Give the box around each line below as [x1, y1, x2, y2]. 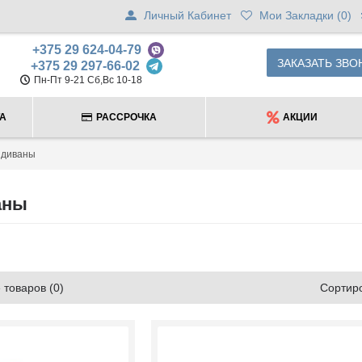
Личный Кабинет [144, 9, 231, 22]
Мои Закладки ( [259, 9, 341, 22]
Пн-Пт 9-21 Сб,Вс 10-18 [34, 74, 142, 86]
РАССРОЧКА [96, 112, 157, 123]
